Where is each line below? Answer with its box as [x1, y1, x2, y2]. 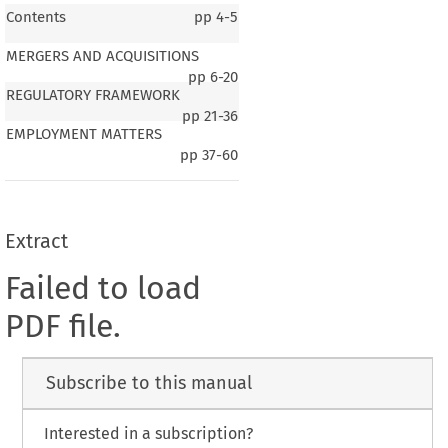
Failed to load [4, 268, 201, 307]
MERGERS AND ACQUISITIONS [5, 47, 199, 66]
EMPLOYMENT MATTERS [5, 125, 162, 144]
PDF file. [4, 306, 121, 345]
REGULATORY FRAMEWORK [5, 86, 180, 105]
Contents [5, 8, 66, 27]
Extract [4, 228, 68, 253]
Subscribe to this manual [45, 372, 252, 395]
